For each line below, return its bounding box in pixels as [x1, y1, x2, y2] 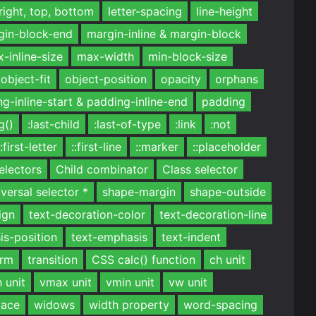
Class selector [162, 162, 238, 176]
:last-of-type [94, 117, 161, 131]
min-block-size [148, 49, 227, 63]
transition [28, 253, 78, 267]
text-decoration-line [159, 207, 267, 221]
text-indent [162, 230, 221, 244]
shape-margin [102, 185, 176, 199]
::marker [135, 140, 178, 154]
